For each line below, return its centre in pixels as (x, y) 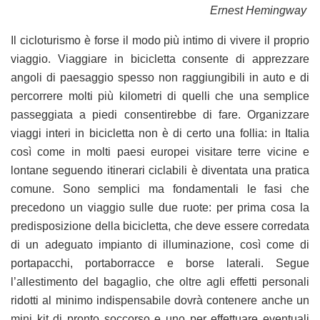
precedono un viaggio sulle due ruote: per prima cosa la (160, 207)
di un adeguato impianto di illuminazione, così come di (160, 244)
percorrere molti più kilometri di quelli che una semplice (160, 96)
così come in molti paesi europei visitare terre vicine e (160, 151)
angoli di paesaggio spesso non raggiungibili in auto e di (160, 77)
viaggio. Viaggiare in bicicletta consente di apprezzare (160, 59)
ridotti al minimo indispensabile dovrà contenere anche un (160, 300)
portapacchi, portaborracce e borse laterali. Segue (160, 263)
